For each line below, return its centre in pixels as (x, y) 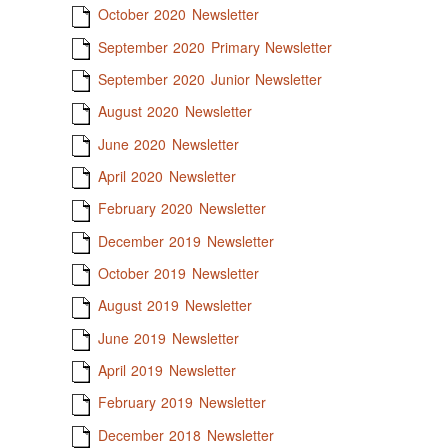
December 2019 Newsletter (185, 240)
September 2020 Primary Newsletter (214, 46)
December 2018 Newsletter (185, 434)
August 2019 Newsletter (174, 305)
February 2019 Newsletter (181, 402)
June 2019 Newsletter (168, 337)
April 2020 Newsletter (166, 176)
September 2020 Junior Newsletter (209, 79)
